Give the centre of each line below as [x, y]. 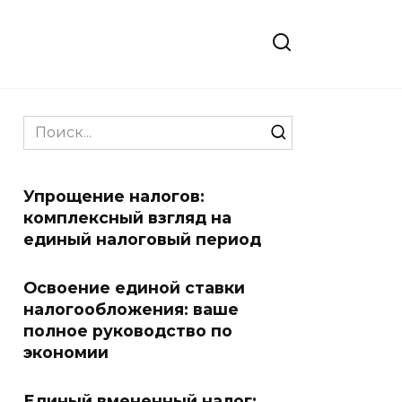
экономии [66, 352]
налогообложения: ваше [131, 309]
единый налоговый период [142, 239]
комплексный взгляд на [127, 218]
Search [48, 125]
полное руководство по [128, 331]
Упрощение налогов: [114, 196]
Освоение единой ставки [134, 288]
